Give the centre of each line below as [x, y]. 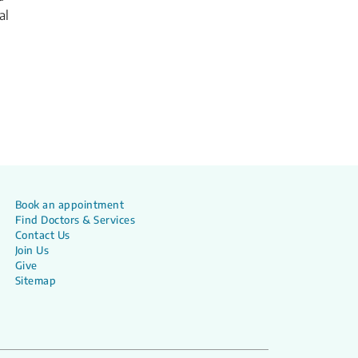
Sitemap [36, 280]
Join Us [32, 250]
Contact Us [42, 235]
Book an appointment [70, 205]
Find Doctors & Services [75, 220]
